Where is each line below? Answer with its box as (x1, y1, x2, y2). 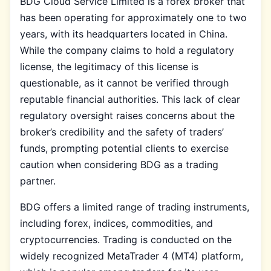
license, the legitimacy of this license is (20, 60, 198, 73)
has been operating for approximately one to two (20, 11, 247, 24)
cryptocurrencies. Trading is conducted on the (20, 233, 232, 246)
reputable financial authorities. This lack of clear (20, 93, 240, 105)
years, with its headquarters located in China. (20, 27, 227, 40)
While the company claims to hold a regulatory (20, 44, 234, 56)
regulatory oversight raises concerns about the (20, 109, 235, 122)
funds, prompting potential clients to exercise (20, 142, 229, 154)
